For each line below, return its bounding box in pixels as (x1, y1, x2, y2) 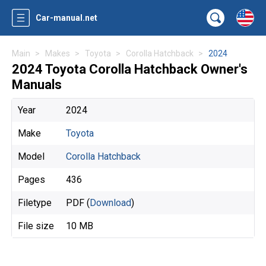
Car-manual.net (36, 13, 97, 23)
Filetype (18, 197, 52, 208)
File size (18, 220, 54, 232)
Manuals (12, 77, 62, 92)
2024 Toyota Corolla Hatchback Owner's (12, 62, 248, 77)
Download (90, 197, 131, 208)
